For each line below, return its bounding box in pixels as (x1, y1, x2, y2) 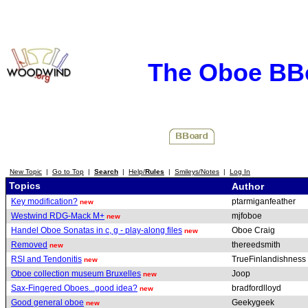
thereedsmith (232, 240, 283, 250)
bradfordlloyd (232, 283, 283, 293)
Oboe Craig (232, 225, 277, 235)
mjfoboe (232, 211, 264, 221)
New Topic (10, 168, 42, 175)
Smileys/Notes (175, 168, 219, 175)
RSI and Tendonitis (11, 254, 82, 264)
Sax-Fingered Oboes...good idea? (11, 283, 137, 293)
